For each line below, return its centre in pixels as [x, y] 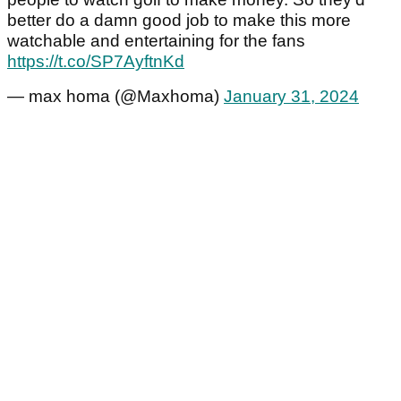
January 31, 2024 [291, 97]
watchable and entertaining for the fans [156, 41]
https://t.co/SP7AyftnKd [96, 62]
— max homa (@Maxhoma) [115, 97]
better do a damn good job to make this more [179, 21]
